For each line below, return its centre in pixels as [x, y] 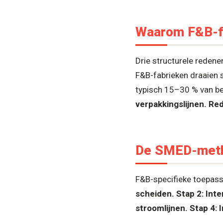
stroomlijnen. [162, 208]
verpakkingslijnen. [171, 104]
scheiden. [155, 193]
